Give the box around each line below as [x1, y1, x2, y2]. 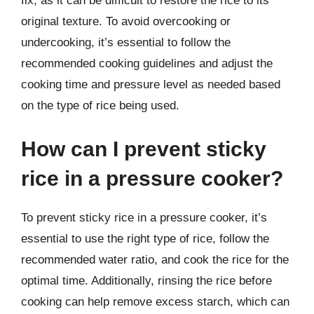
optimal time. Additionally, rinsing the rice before [21, 273, 272, 287]
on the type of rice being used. [21, 99, 179, 112]
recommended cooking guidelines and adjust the [21, 57, 273, 70]
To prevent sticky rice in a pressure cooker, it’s [21, 210, 267, 224]
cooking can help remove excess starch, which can [21, 294, 289, 308]
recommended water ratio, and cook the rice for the [21, 252, 289, 266]
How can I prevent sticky [21, 137, 266, 161]
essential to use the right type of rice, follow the [21, 231, 269, 245]
